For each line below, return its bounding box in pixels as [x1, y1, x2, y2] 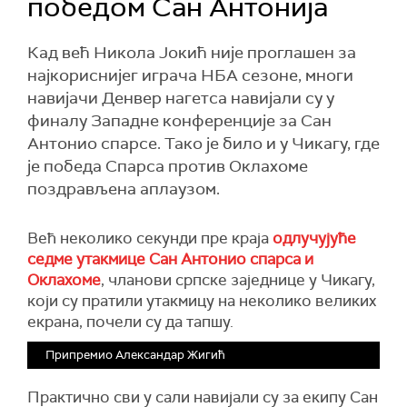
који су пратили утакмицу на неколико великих [27, 291, 376, 311]
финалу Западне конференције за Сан [27, 110, 332, 132]
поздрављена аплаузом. [27, 178, 220, 200]
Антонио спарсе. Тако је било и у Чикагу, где [27, 133, 380, 154]
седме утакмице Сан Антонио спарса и [27, 249, 313, 269]
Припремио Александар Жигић [45, 347, 225, 362]
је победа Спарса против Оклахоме [27, 155, 308, 177]
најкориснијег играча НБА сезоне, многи [27, 65, 353, 86]
